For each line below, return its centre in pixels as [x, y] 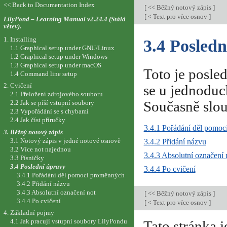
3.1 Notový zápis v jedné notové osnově [65, 140]
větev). [12, 26]
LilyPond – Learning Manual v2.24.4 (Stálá [64, 19]
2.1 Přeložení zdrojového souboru [56, 94]
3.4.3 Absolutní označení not [56, 192]
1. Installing [20, 39]
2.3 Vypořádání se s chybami [49, 111]
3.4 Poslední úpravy [37, 166]
